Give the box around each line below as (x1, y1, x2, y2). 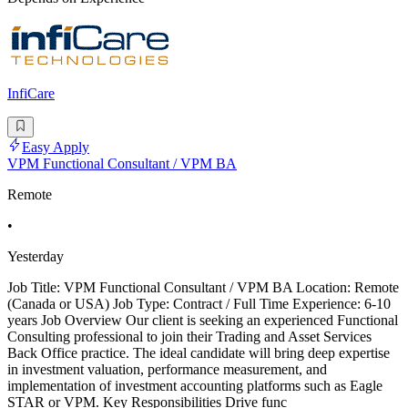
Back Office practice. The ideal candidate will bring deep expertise (7, 344, 390, 361)
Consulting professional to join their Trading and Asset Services (7, 328, 372, 344)
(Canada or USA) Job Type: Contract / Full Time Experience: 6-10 (7, 295, 391, 311)
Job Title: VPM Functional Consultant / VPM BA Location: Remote (7, 279, 399, 295)
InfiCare (7, 86, 55, 102)
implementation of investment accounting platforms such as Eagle (7, 377, 382, 393)
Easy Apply (22, 138, 89, 155)
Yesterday (7, 248, 64, 264)
